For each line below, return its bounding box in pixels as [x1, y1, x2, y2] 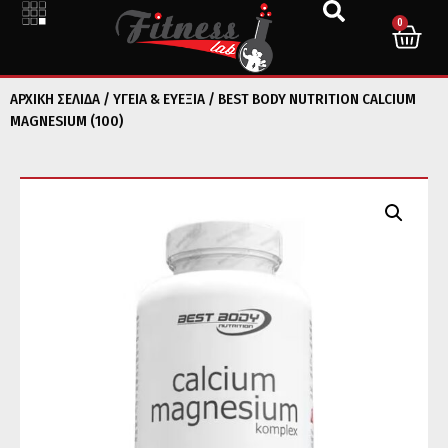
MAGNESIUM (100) [10, 111, 123, 130]
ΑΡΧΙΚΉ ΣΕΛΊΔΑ [10, 89, 100, 108]
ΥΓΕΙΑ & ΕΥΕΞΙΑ [113, 89, 205, 108]
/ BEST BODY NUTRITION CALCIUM [205, 89, 416, 108]
